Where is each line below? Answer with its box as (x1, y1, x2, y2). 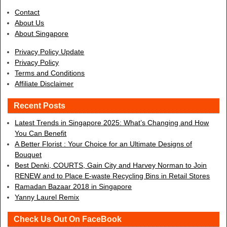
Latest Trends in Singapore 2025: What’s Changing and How (15, 118, 209, 127)
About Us (15, 19, 45, 27)
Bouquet (15, 150, 42, 159)
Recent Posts (14, 101, 65, 110)
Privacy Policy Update (15, 47, 85, 56)
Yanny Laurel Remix (15, 193, 80, 201)
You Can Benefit (15, 129, 67, 137)
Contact (15, 8, 40, 17)
